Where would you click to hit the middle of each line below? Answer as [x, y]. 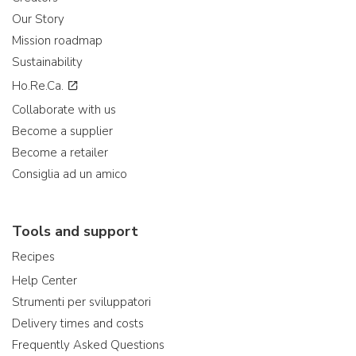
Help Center [44, 281]
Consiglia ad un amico [70, 174]
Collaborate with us [64, 110]
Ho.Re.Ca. [39, 86]
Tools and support [75, 231]
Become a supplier [62, 131]
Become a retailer [60, 153]
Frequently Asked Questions [88, 345]
